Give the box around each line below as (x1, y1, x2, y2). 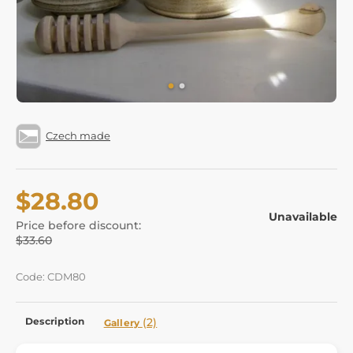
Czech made (46, 129, 110, 143)
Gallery (103, 316, 143, 329)
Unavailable (269, 209, 337, 224)
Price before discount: (16, 217, 141, 232)
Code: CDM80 (16, 270, 86, 283)
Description (25, 314, 85, 327)
